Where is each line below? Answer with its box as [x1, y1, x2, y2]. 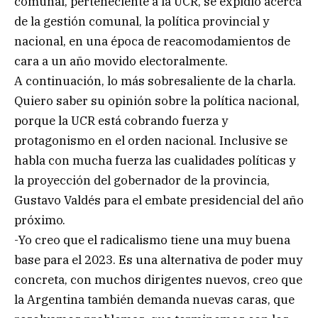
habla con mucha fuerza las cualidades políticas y [14, 153, 295, 169]
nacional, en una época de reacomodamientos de [14, 33, 290, 50]
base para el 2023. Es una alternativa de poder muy [14, 252, 302, 268]
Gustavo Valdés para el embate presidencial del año [14, 192, 304, 209]
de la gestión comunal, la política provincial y [14, 13, 269, 30]
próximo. [14, 212, 65, 229]
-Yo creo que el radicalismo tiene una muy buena [14, 232, 290, 248]
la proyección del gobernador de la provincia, [14, 172, 270, 189]
